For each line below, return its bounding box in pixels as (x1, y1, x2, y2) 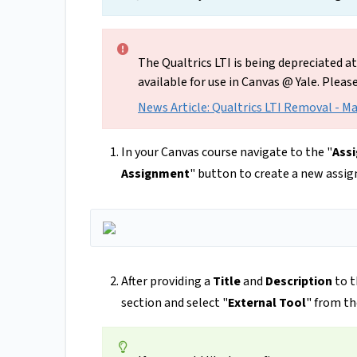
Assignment (121, 165, 190, 183)
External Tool (228, 294, 306, 312)
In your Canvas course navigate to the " (121, 143, 332, 162)
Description (265, 273, 332, 291)
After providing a (121, 273, 213, 291)
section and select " (121, 294, 228, 312)
